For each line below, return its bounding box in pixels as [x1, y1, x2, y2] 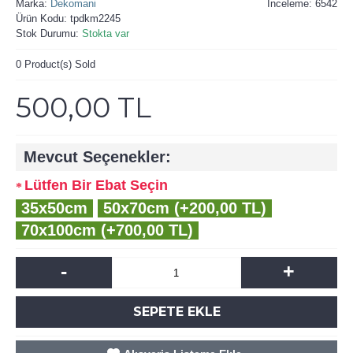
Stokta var [82, 28, 129, 39]
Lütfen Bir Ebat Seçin [24, 177, 168, 193]
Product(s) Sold [21, 58, 95, 70]
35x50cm [21, 199, 87, 217]
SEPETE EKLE [132, 304, 221, 319]
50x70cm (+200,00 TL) [103, 199, 266, 217]
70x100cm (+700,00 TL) [21, 221, 193, 239]
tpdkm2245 [70, 13, 121, 24]
